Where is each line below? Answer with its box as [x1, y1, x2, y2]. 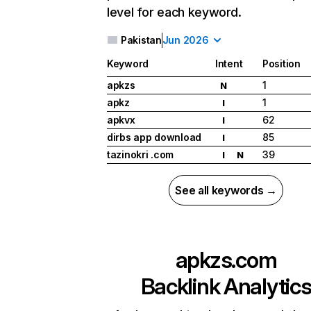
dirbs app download [107, 131, 201, 144]
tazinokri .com [107, 149, 174, 161]
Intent [215, 58, 243, 70]
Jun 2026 [162, 34, 209, 46]
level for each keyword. [107, 5, 242, 19]
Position [262, 58, 301, 70]
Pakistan [121, 34, 162, 46]
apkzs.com [175, 246, 277, 274]
